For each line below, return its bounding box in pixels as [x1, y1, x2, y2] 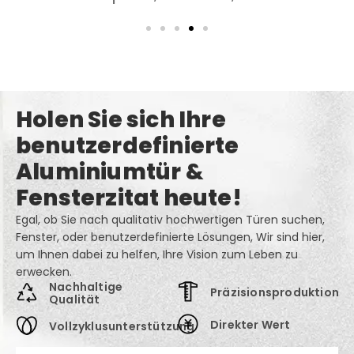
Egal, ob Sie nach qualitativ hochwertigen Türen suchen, [16, 212, 325, 228]
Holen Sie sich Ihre [16, 104, 226, 136]
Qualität [49, 292, 100, 308]
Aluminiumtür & [16, 156, 204, 188]
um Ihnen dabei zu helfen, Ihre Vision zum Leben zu [16, 247, 298, 263]
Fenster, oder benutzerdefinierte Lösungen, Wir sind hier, [16, 229, 325, 246]
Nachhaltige [49, 279, 123, 296]
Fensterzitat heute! [16, 183, 242, 214]
